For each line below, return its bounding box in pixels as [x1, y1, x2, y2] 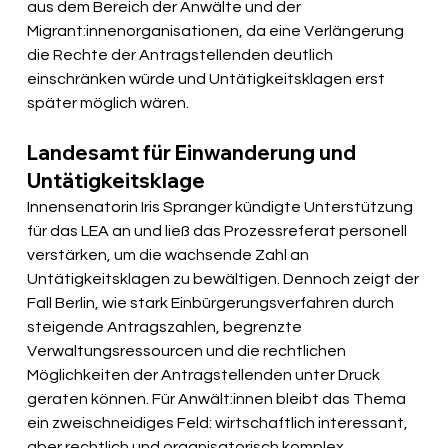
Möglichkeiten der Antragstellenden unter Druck [27, 367, 384, 384]
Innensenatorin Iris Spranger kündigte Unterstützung [27, 199, 417, 216]
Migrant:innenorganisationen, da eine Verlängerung [27, 23, 408, 40]
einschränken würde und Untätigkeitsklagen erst [27, 71, 389, 88]
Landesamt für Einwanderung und [27, 140, 361, 166]
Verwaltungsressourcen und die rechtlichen [27, 343, 350, 360]
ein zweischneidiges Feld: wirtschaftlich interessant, [27, 415, 412, 432]
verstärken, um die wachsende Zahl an [27, 247, 313, 264]
